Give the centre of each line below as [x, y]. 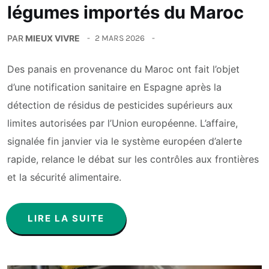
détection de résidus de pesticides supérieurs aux [120, 105]
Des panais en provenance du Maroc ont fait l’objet [123, 69]
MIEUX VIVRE [53, 38]
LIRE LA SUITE [66, 218]
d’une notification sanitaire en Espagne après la [114, 87]
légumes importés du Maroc [125, 12]
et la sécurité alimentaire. [64, 177]
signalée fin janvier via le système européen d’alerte [125, 141]
